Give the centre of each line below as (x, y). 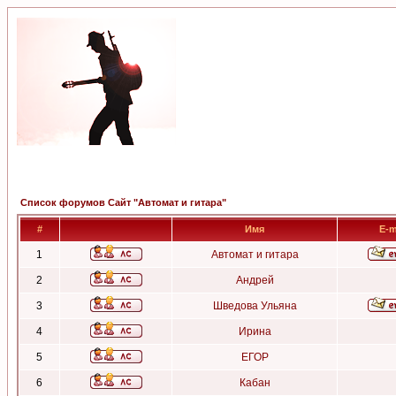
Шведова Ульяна (255, 306)
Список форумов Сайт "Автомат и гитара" (123, 202)
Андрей (255, 280)
